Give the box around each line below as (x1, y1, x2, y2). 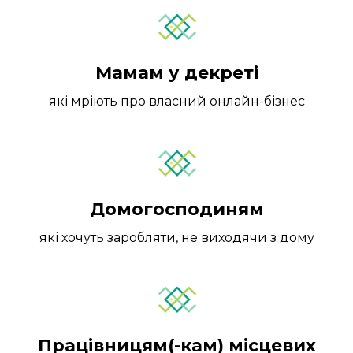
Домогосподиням (89, 199, 264, 221)
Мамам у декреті (95, 61, 258, 84)
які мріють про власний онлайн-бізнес (48, 93, 305, 109)
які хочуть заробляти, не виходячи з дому (39, 230, 314, 246)
